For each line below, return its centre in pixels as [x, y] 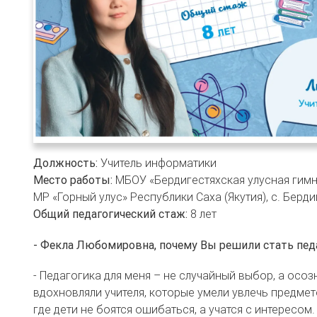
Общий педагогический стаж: [110, 214]
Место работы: [73, 180]
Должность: [65, 163]
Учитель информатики [157, 163]
